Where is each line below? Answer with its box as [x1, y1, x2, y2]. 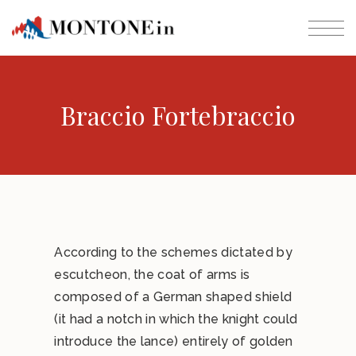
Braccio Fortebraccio [60, 98, 296, 132]
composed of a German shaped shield [54, 289, 292, 304]
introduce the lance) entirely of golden [54, 334, 293, 349]
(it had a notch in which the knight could [54, 311, 298, 327]
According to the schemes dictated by [54, 245, 292, 260]
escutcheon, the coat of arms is [54, 267, 250, 282]
